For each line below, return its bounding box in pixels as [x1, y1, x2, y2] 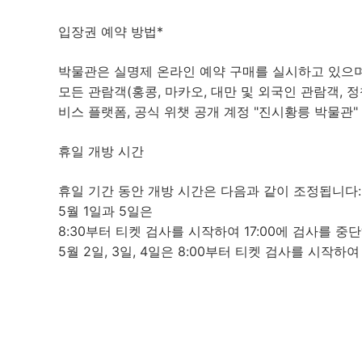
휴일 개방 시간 [58, 142, 144, 159]
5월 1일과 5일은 [58, 202, 157, 219]
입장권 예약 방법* [58, 23, 163, 40]
